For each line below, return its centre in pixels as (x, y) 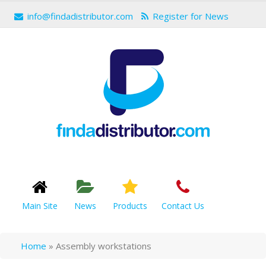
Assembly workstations (104, 246)
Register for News (191, 16)
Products (130, 206)
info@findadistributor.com (80, 16)
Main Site (40, 206)
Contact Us (183, 206)
